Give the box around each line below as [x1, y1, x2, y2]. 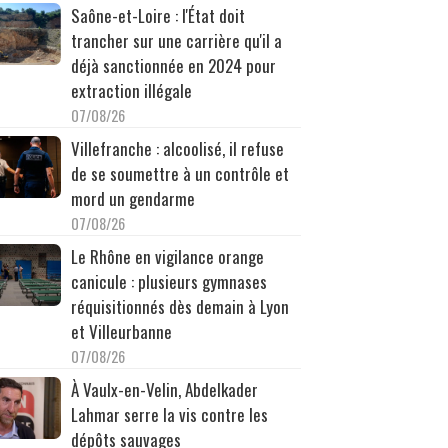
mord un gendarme [70, 185, 195, 211]
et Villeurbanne [70, 318, 172, 344]
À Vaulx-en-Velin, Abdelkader [70, 376, 258, 402]
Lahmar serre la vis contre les [70, 401, 268, 427]
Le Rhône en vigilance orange [70, 243, 264, 269]
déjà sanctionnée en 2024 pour [70, 52, 276, 78]
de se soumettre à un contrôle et [70, 160, 289, 186]
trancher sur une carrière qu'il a [70, 27, 282, 53]
